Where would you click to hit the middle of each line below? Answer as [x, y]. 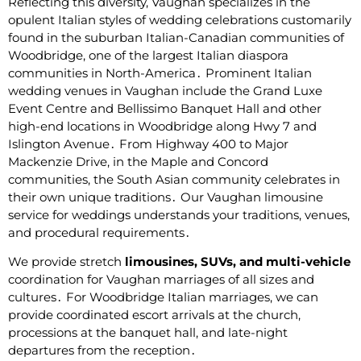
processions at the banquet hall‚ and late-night [148, 333]
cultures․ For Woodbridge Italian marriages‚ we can [163, 297]
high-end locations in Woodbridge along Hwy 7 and [162, 126]
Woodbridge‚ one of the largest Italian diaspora [148, 55]
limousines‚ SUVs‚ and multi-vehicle [238, 262]
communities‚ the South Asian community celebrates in [174, 179]
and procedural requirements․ [100, 232]
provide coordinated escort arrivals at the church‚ [154, 315]
